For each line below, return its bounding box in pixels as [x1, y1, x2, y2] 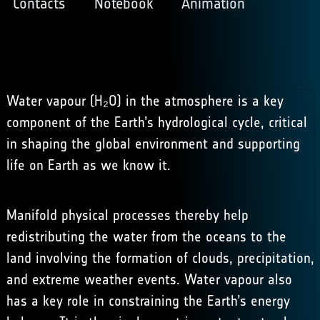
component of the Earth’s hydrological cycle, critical [6, 114, 307, 131]
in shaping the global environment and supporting [6, 135, 300, 152]
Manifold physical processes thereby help [6, 206, 249, 224]
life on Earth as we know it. [6, 156, 171, 174]
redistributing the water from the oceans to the [6, 228, 286, 245]
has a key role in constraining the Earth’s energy [6, 292, 290, 309]
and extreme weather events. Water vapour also [6, 271, 292, 288]
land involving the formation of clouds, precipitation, [6, 249, 314, 266]
